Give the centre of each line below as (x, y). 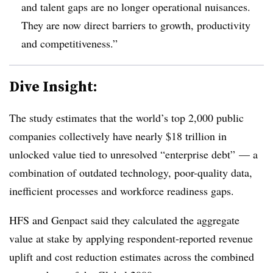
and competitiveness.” (69, 43)
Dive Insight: (53, 86)
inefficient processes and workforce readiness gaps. (122, 190)
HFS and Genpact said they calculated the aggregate (124, 220)
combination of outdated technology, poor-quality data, (131, 172)
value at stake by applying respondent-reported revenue (131, 238)
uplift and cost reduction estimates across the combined (132, 256)
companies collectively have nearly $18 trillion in (118, 136)
